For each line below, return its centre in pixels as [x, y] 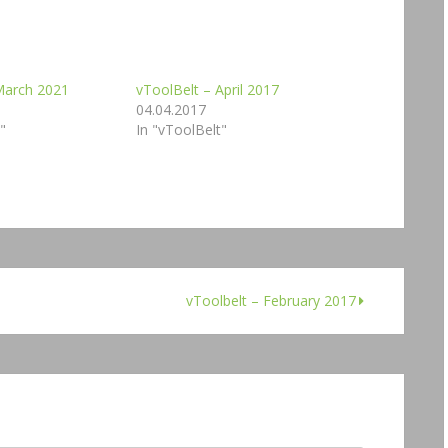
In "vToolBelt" [182, 129]
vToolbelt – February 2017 [271, 300]
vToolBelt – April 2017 [208, 89]
